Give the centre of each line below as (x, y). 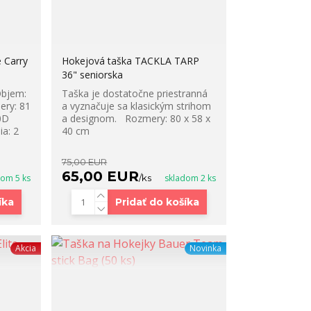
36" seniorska (93, 75)
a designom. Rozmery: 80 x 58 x (136, 119)
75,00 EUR (85, 162)
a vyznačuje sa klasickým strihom (137, 106)
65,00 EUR (101, 177)
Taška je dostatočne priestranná (135, 94)
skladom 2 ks (190, 178)
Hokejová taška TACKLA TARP (131, 61)
